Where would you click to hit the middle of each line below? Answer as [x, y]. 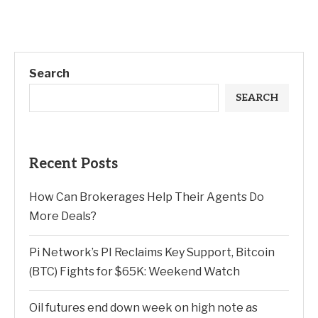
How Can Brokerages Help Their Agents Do [147, 197]
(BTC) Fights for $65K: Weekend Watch [135, 272]
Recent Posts [73, 164]
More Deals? [63, 216]
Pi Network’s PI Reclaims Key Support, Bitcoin [152, 253]
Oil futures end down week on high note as [143, 308]
